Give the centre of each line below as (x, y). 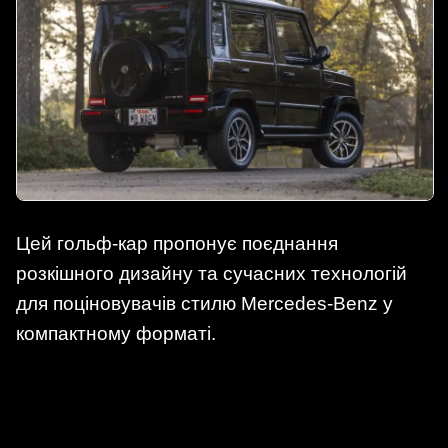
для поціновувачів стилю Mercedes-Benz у (204, 304)
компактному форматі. (116, 334)
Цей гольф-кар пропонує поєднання (177, 244)
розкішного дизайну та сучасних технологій (211, 274)
